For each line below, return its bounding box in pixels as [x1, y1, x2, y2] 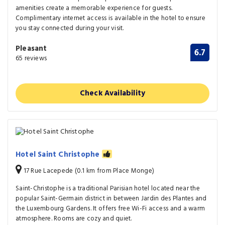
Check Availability [79, 87, 146, 99]
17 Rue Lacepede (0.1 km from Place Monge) [22, 166, 155, 177]
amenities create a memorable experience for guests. [16, 3, 173, 14]
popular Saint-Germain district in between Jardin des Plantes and [16, 193, 207, 204]
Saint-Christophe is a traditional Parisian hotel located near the [16, 183, 200, 194]
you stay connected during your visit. [16, 23, 124, 34]
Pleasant [16, 42, 47, 55]
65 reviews [16, 53, 47, 64]
